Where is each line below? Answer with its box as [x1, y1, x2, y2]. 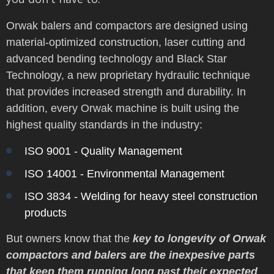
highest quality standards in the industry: [6, 118, 202, 131]
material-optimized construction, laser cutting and [6, 35, 245, 48]
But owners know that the [6, 232, 133, 245]
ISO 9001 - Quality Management [24, 144, 182, 157]
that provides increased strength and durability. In [6, 85, 246, 98]
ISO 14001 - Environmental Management [24, 167, 224, 180]
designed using [174, 19, 248, 32]
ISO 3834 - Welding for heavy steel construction [24, 190, 257, 202]
